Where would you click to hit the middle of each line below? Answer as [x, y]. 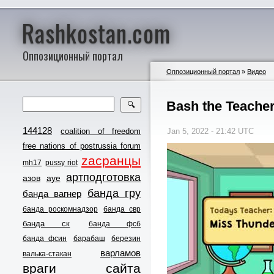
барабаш [89, 239]
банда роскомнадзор [60, 209]
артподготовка [103, 177]
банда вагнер [52, 194]
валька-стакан [47, 254]
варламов [120, 253]
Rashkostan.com [96, 32]
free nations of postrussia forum [82, 146]
